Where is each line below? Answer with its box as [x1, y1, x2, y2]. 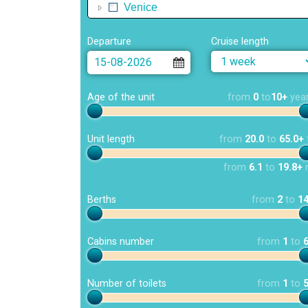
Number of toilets [87, 278, 166, 290]
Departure [87, 36, 131, 47]
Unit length [87, 133, 135, 146]
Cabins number [87, 236, 154, 248]
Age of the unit [87, 91, 155, 103]
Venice [124, 1, 157, 13]
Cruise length [211, 36, 269, 47]
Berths [87, 194, 116, 206]
